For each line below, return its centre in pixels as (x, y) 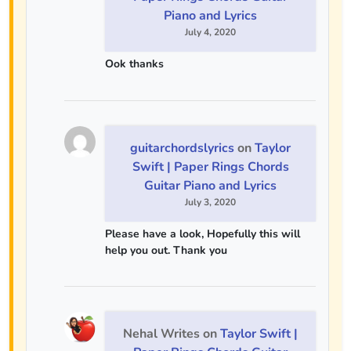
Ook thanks (134, 64)
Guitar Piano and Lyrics (210, 185)
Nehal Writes (161, 334)
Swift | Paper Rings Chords (210, 166)
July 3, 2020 (210, 202)
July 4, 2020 (210, 32)
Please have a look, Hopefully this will (203, 233)
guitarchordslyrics (182, 148)
